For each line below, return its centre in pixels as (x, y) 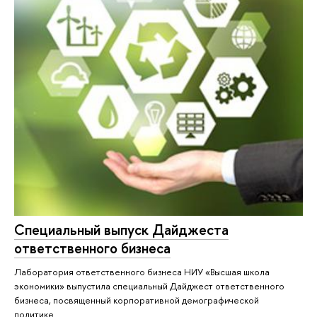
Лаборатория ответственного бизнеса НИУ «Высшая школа (142, 272)
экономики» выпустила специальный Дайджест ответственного (149, 286)
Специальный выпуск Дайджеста (121, 230)
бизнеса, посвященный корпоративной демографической (137, 300)
